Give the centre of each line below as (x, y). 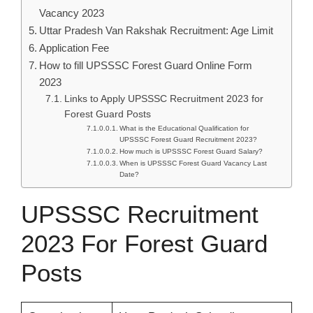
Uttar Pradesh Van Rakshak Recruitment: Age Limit (156, 30)
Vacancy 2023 (72, 13)
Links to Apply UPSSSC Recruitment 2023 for (163, 99)
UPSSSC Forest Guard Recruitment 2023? (189, 139)
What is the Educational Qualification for (184, 128)
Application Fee (74, 48)
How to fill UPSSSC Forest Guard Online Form (146, 65)
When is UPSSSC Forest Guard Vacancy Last (194, 163)
